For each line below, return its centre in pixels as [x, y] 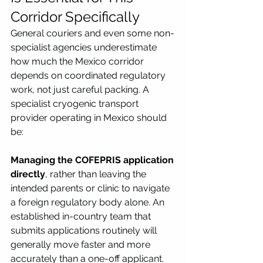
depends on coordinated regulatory [89, 75]
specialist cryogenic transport [76, 103]
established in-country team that [82, 216]
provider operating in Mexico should [90, 117]
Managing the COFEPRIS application [93, 160]
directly [28, 174]
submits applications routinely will [85, 230]
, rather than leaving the [97, 174]
